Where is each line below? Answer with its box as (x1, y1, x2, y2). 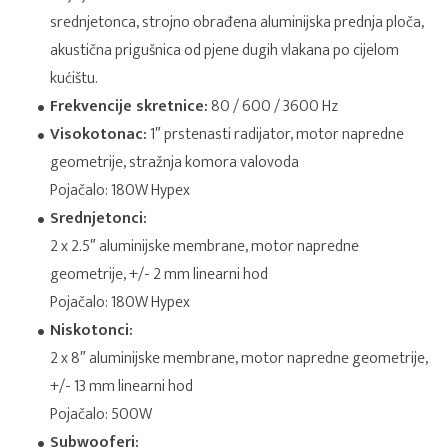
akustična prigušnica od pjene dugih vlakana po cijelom (50, 37, 399, 64)
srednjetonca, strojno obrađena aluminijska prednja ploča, (50, 9, 424, 36)
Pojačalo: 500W (50, 401, 152, 428)
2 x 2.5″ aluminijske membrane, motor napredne (50, 233, 359, 260)
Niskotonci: (50, 317, 133, 344)
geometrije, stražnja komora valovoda (50, 149, 299, 176)
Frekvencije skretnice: (50, 93, 208, 120)
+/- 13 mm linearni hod (50, 373, 193, 400)
